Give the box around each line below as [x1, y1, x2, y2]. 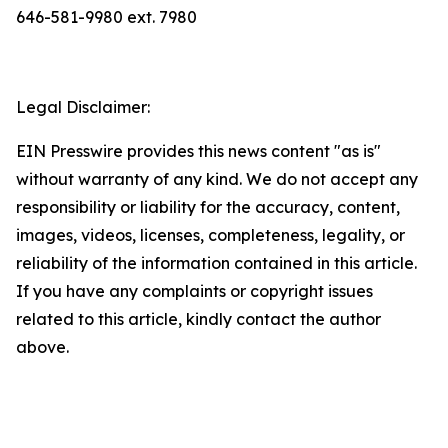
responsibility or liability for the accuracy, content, [16, 197, 400, 217]
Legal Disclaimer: [16, 97, 150, 117]
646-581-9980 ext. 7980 [16, 7, 197, 27]
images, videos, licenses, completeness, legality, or [16, 225, 405, 245]
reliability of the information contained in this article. [16, 253, 417, 273]
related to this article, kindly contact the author [16, 309, 381, 329]
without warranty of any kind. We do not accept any [16, 169, 418, 189]
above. [16, 337, 69, 357]
